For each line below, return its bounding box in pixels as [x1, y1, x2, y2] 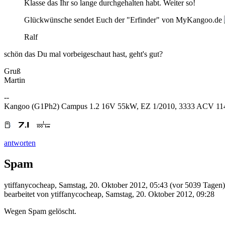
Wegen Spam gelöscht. [4, 207, 76, 216]
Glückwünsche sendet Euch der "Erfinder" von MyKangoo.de [24, 15, 224, 24]
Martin [4, 75, 25, 84]
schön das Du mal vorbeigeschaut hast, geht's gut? [4, 49, 163, 58]
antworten [4, 138, 36, 147]
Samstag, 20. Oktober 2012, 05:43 [59, 181, 168, 190]
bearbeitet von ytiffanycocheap [4, 190, 101, 199]
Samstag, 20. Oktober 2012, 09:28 [105, 190, 214, 199]
